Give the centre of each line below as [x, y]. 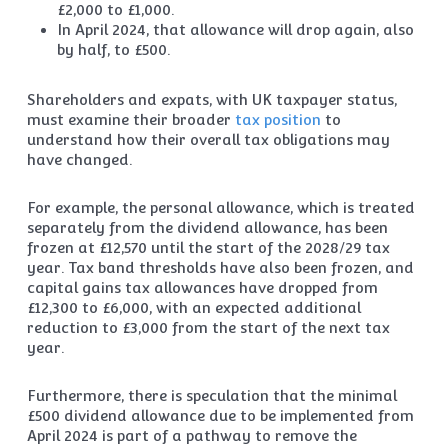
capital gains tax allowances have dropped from [202, 287]
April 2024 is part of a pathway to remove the [191, 435]
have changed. [79, 159]
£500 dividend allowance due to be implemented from [220, 415]
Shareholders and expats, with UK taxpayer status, [211, 99]
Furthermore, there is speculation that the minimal [211, 395]
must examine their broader [130, 119]
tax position [277, 119]
